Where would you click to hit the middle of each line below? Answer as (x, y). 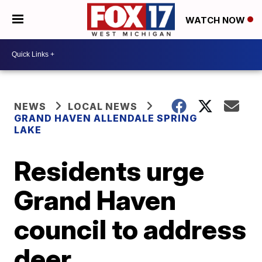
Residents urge (109, 170)
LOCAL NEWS (103, 106)
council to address (130, 229)
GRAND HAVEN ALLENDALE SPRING (106, 118)
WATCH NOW (216, 20)
